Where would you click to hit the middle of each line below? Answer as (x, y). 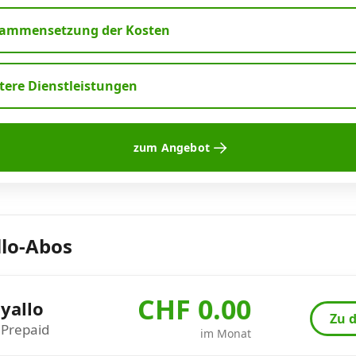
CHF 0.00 (194, 310)
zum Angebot (171, 147)
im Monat (226, 334)
